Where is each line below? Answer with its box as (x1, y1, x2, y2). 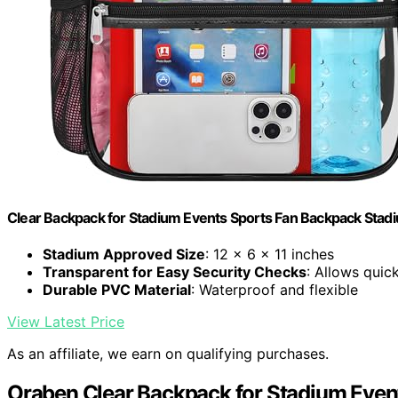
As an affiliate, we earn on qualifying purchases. (7, 345, 329, 363)
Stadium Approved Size (43, 245, 205, 264)
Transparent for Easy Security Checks (43, 263, 306, 282)
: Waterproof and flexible (191, 281, 358, 299)
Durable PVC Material (43, 281, 191, 299)
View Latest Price (7, 313, 124, 331)
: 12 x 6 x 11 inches (205, 245, 334, 264)
